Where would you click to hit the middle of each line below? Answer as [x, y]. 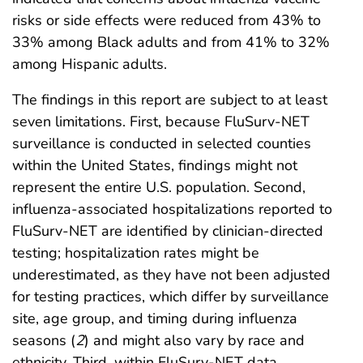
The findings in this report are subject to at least [170, 99]
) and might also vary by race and [194, 340]
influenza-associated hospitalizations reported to [172, 209]
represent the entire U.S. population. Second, [159, 187]
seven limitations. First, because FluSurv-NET [161, 121]
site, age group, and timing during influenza [155, 318]
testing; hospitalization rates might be [136, 252]
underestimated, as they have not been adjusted [171, 274]
